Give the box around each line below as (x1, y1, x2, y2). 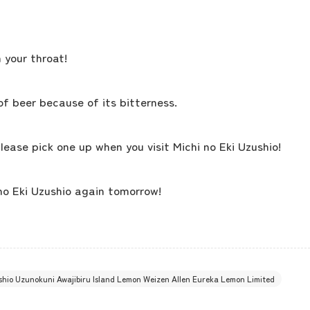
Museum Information (82, 174, 228, 199)
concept (125, 6, 185, 30)
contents (122, 62, 188, 86)
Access (129, 118, 181, 143)
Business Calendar (89, 230, 221, 255)
